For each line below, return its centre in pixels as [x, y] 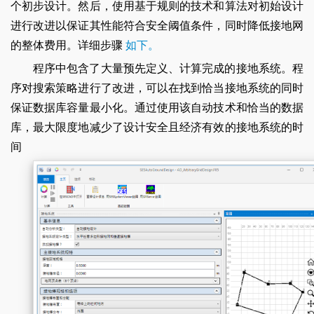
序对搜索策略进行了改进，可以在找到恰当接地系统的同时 [157, 88]
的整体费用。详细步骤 [68, 45]
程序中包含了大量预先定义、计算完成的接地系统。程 [168, 68]
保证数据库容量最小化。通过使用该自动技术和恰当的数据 [157, 108]
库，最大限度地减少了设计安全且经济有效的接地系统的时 [157, 127]
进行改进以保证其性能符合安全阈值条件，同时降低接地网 [157, 26]
